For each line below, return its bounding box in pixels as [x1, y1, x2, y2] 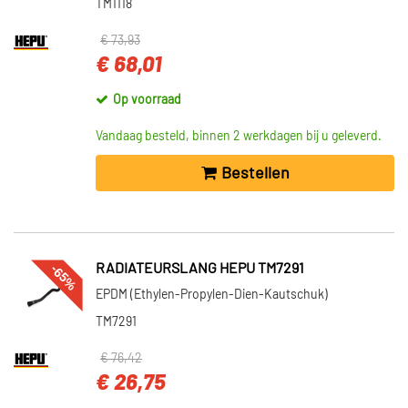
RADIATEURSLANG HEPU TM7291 [96, 261, 304, 276]
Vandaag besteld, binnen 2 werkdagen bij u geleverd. [96, 130, 382, 143]
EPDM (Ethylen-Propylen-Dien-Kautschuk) [96, 289, 328, 301]
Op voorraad [113, 94, 181, 107]
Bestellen [220, 165, 290, 182]
